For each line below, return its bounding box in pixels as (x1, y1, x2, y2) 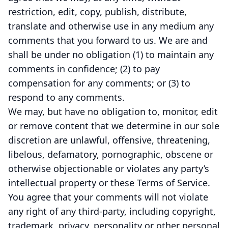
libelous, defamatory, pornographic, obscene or (8, 148, 213, 160)
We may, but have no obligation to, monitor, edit (8, 105, 218, 118)
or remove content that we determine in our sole (8, 120, 219, 132)
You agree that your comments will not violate (8, 191, 208, 203)
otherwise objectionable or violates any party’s (8, 162, 209, 175)
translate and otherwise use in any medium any (8, 20, 214, 32)
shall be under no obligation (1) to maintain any (8, 48, 214, 61)
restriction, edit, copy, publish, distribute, (8, 6, 187, 18)
